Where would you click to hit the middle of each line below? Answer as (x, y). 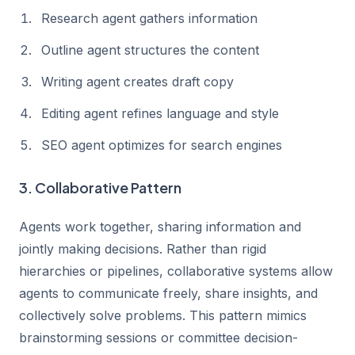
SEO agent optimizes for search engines (162, 145)
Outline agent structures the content (150, 50)
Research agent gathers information (149, 18)
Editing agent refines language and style (160, 113)
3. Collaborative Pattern (100, 187)
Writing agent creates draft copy (137, 82)
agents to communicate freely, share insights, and (168, 293)
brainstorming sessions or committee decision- (158, 338)
